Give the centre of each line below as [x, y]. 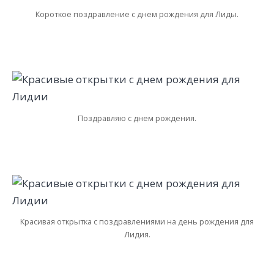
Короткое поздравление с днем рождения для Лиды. [137, 14]
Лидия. [137, 235]
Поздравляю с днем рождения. [137, 118]
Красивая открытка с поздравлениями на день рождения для [137, 222]
